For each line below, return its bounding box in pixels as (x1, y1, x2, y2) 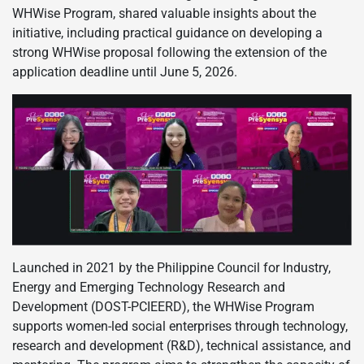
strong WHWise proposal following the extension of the (12, 44, 327, 60)
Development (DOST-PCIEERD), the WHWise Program (12, 298, 314, 314)
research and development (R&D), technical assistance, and (12, 337, 351, 353)
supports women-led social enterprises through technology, (12, 318, 348, 334)
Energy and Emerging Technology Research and (12, 279, 285, 295)
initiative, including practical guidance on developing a (12, 24, 323, 41)
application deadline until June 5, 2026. (12, 63, 237, 80)
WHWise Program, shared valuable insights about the (12, 5, 316, 21)
